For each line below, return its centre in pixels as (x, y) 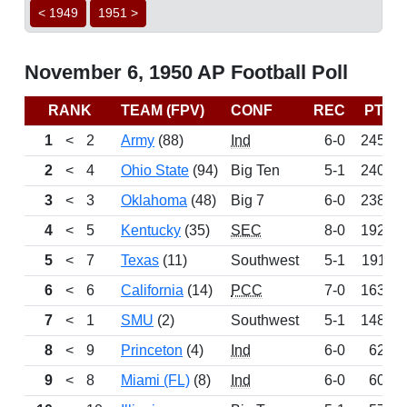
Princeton (152, 350)
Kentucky (151, 230)
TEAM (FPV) (163, 110)
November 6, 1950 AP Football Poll (186, 72)
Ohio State (155, 170)
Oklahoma (154, 200)
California (152, 290)
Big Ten (255, 170)
